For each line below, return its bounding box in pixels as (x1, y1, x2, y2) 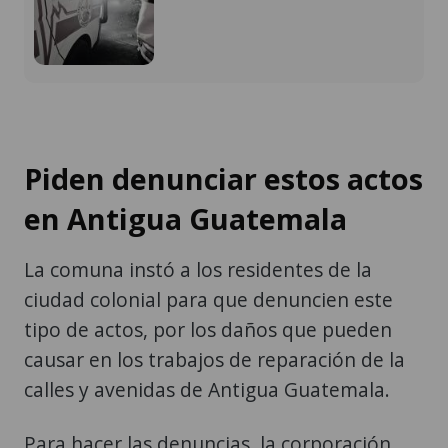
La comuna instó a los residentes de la (24, 255, 372, 283)
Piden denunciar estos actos (24, 158, 423, 198)
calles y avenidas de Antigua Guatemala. (24, 375, 390, 403)
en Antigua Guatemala (24, 198, 347, 238)
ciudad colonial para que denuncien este (24, 285, 393, 313)
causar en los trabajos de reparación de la (24, 345, 405, 373)
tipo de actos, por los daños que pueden (24, 315, 392, 343)
